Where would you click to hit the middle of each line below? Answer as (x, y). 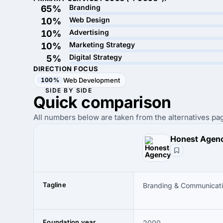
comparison (126, 102)
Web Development (91, 80)
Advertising (89, 32)
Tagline (55, 185)
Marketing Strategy (102, 45)
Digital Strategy (96, 57)
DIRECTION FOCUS (66, 69)
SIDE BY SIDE (69, 90)
